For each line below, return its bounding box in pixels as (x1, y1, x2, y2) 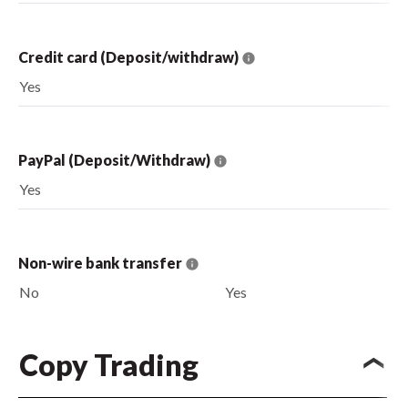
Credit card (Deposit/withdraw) (18, 47, 241, 66)
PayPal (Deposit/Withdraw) (18, 150, 213, 168)
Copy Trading (19, 347, 199, 382)
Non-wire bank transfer (18, 253, 185, 271)
